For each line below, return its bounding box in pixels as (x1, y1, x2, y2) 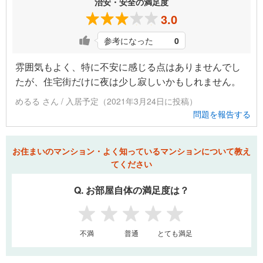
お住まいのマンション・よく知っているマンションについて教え (12, 145, 251, 157)
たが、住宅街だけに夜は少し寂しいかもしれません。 (15, 75, 241, 89)
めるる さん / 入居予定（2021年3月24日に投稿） (15, 95, 197, 107)
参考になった (104, 35, 153, 47)
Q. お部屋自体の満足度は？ (74, 183, 189, 197)
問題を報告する (193, 108, 251, 120)
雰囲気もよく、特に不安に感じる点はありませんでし (15, 60, 241, 74)
